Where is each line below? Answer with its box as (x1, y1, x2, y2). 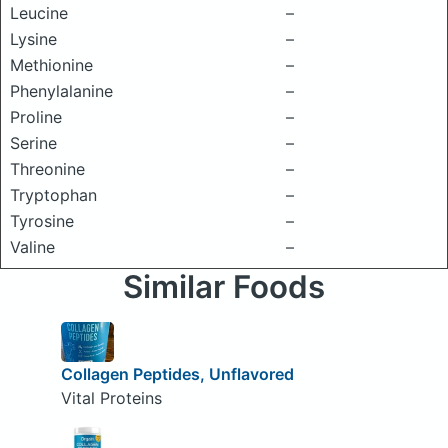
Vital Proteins (60, 387, 162, 408)
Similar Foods (123, 268, 325, 306)
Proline (10, 107, 62, 127)
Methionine (10, 55, 93, 75)
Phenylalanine (10, 81, 113, 101)
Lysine (10, 29, 57, 49)
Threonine (10, 159, 85, 179)
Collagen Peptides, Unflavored (60, 363, 294, 384)
